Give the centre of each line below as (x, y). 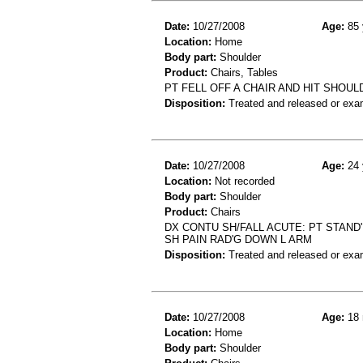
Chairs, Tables (243, 72)
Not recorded (243, 181)
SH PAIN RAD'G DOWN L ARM (238, 239)
